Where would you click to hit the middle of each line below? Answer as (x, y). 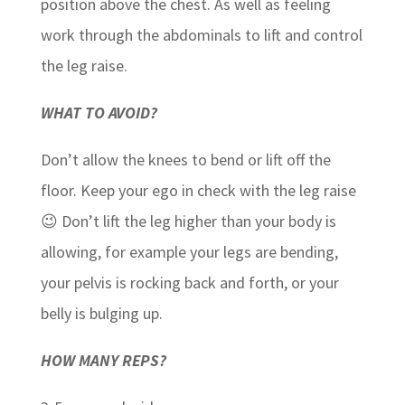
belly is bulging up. (101, 313)
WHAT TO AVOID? (99, 112)
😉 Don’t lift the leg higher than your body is (188, 221)
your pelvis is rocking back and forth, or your (189, 282)
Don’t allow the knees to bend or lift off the (185, 159)
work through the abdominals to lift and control (201, 34)
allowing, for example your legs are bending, (189, 251)
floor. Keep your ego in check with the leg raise (198, 190)
